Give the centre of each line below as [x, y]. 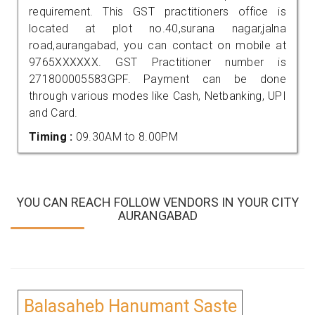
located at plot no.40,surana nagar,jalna [157, 28]
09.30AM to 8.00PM [127, 136]
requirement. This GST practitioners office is [157, 11]
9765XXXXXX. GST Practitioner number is [157, 62]
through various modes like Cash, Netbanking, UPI [157, 96]
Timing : [52, 136]
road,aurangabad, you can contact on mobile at [157, 45]
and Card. [53, 112]
